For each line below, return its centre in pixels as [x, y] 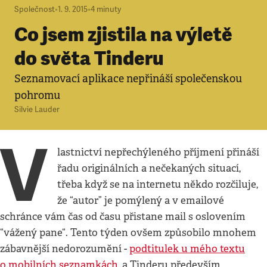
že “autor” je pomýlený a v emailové [141, 201]
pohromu [37, 95]
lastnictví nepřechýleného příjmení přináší [159, 152]
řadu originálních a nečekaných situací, [149, 168]
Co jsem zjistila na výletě [123, 35]
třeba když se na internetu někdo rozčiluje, [158, 184]
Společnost [35, 10]
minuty [109, 10]
